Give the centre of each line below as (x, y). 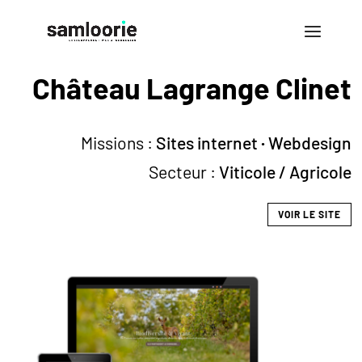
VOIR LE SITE (309, 215)
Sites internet (206, 143)
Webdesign (309, 143)
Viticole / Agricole (285, 172)
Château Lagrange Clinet (192, 87)
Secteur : (183, 172)
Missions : (118, 143)
